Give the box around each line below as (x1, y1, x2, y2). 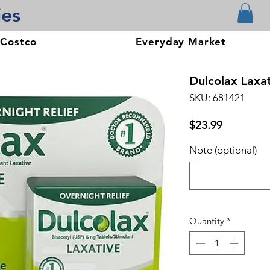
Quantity (189, 215, 224, 227)
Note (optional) (189, 144, 257, 157)
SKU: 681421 (189, 92, 245, 104)
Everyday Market (136, 36, 227, 48)
